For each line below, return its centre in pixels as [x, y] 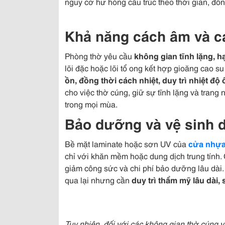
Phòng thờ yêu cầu [99, 55]
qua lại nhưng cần [98, 180]
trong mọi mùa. [91, 104]
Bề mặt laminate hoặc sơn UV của [127, 143]
